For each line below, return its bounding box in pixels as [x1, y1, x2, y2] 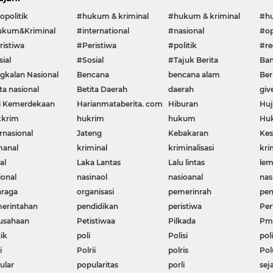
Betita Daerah [77, 85, 128, 94]
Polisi [168, 231, 188, 241]
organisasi [77, 187, 115, 197]
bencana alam [168, 70, 221, 80]
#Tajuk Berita [168, 55, 219, 65]
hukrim [77, 114, 105, 124]
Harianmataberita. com [77, 99, 163, 109]
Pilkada [168, 216, 196, 226]
